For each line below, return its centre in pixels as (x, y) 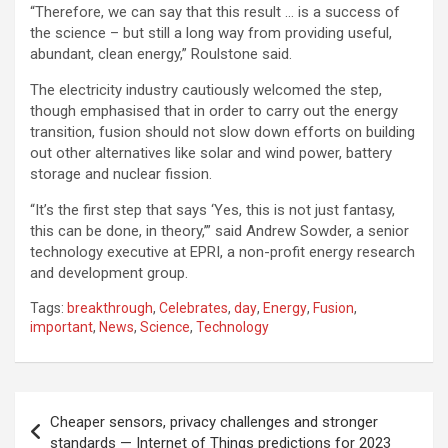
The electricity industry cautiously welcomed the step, (206, 90)
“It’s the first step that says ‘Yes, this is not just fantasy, (212, 210)
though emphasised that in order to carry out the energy (214, 111)
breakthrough (110, 308)
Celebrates (193, 308)
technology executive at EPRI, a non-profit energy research (222, 252)
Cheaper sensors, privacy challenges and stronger (214, 422)
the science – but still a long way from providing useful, (211, 33)
